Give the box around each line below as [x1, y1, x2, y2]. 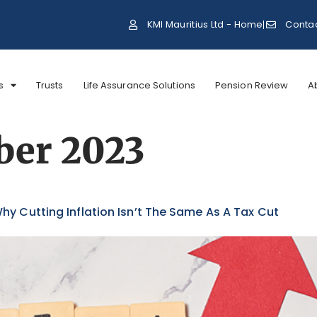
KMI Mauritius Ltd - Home [146, 18, 263, 31]
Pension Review [214, 78, 289, 92]
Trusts [35, 78, 64, 92]
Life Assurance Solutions [83, 78, 195, 92]
